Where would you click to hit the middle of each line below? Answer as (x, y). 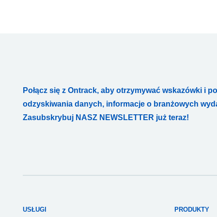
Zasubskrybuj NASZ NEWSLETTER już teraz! (106, 118)
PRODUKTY (192, 210)
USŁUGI (35, 210)
